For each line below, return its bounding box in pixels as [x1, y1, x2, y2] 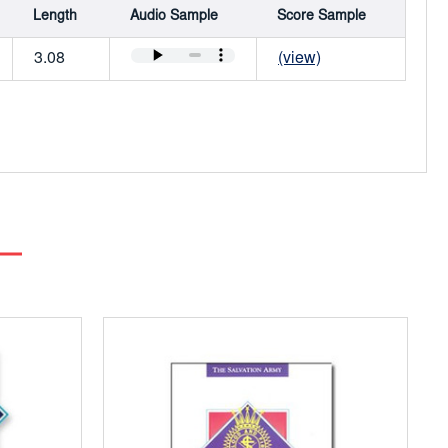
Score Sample [277, 9, 366, 24]
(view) [278, 50, 321, 67]
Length [33, 9, 77, 24]
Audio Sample [130, 9, 218, 24]
